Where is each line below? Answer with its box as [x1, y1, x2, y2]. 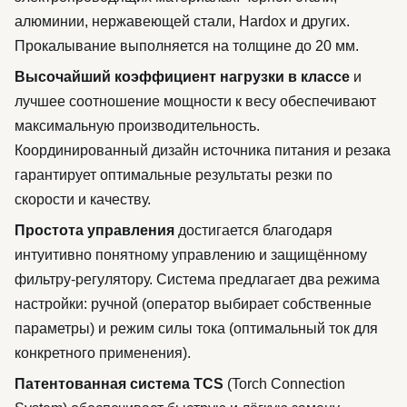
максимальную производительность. [15, 118, 260, 134]
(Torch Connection [223, 376, 345, 392]
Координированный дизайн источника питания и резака [15, 143, 391, 158]
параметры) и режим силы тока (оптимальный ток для [15, 321, 378, 336]
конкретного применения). [15, 345, 191, 361]
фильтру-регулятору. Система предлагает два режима [15, 272, 380, 287]
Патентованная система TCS [15, 376, 223, 392]
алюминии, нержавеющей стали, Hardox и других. [15, 14, 350, 29]
